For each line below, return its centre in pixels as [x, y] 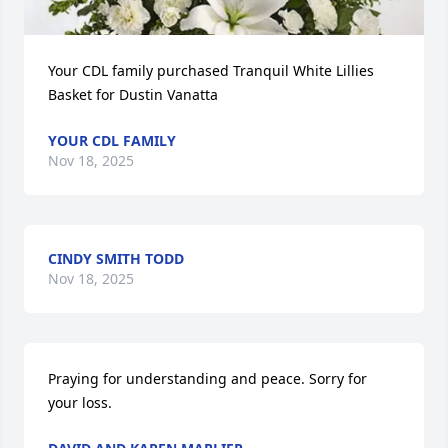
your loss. [80, 402]
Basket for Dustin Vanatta [133, 94]
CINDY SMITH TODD [116, 258]
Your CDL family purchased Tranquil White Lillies [211, 70]
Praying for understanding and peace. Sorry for [207, 378]
